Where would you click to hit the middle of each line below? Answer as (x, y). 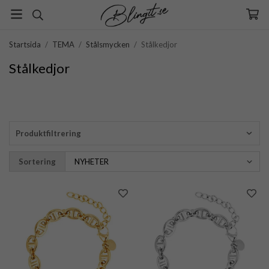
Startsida (25, 44)
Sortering (37, 162)
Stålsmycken (108, 44)
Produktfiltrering (48, 134)
